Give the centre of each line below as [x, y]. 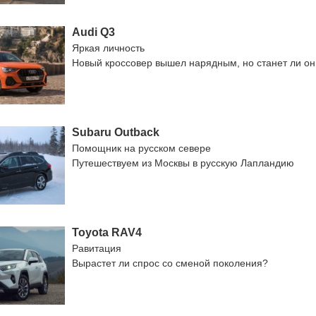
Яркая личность [108, 48]
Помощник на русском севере [141, 148]
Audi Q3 [93, 32]
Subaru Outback [116, 132]
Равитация [97, 248]
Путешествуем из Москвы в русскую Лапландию [183, 163]
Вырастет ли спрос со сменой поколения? [170, 263]
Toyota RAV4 [107, 232]
